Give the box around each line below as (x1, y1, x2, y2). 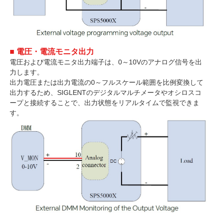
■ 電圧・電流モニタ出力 (10, 47, 94, 56)
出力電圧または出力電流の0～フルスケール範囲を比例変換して (10, 78, 203, 87)
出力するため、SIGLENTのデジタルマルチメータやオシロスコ (10, 89, 201, 97)
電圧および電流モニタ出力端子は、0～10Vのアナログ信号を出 (10, 58, 202, 66)
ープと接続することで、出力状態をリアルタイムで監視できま (10, 99, 200, 107)
